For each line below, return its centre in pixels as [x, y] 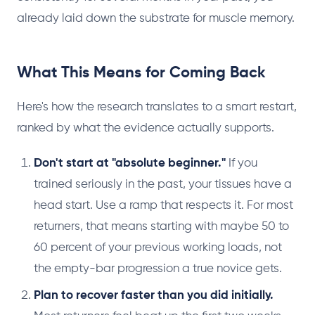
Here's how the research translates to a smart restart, [157, 107]
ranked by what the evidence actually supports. [146, 128]
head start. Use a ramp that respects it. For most [163, 206]
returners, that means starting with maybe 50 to [161, 227]
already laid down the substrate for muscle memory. [156, 19]
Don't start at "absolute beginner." [130, 163]
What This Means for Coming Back [141, 73]
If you [242, 163]
